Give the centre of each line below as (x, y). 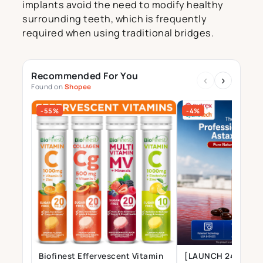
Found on (48, 87)
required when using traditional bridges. (118, 33)
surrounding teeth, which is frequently (114, 19)
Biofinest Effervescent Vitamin (101, 256)
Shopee (78, 87)
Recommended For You (85, 76)
